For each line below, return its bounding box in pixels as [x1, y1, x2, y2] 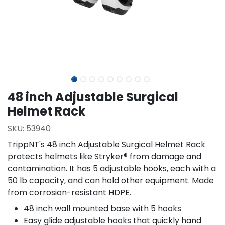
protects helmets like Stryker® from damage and [8, 151, 201, 162]
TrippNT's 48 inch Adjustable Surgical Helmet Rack [8, 139, 205, 150]
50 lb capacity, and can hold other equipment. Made [8, 175, 214, 186]
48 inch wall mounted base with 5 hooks [24, 203, 181, 214]
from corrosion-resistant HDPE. [8, 187, 131, 198]
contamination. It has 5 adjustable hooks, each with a [8, 163, 216, 174]
